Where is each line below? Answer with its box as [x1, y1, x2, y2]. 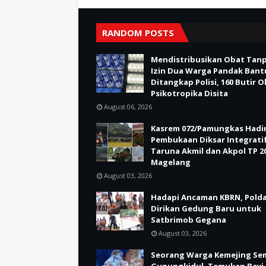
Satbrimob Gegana [151, 214, 226, 225]
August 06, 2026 [104, 102, 152, 111]
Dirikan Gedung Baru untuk [151, 202, 261, 214]
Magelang [151, 156, 191, 167]
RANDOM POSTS [102, 26, 174, 39]
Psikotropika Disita [151, 87, 228, 99]
